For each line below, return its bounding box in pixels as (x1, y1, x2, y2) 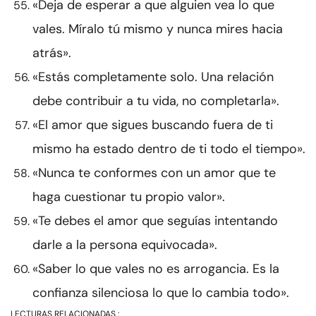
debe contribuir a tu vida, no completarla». (32, 92, 279, 110)
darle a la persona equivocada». (32, 236, 217, 254)
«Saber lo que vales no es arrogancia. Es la (32, 260, 279, 278)
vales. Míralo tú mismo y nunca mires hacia (32, 20, 283, 38)
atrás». (32, 44, 71, 62)
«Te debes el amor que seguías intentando (32, 212, 278, 230)
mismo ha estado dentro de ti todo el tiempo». (32, 140, 305, 158)
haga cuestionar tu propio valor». (32, 188, 225, 206)
